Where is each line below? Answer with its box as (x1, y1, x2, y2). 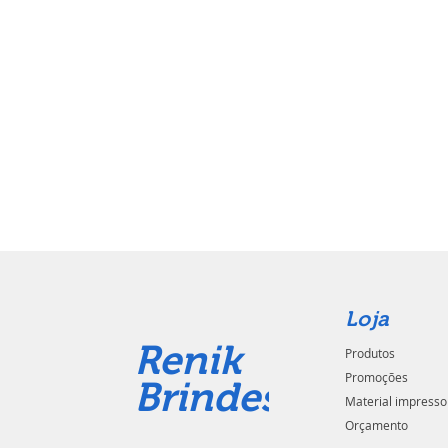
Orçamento (345, 417, 409, 433)
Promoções (345, 369, 409, 385)
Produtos (345, 345, 396, 361)
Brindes (134, 375, 280, 419)
